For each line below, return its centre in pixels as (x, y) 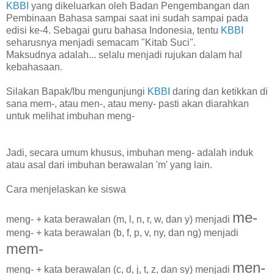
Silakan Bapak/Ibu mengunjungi (77, 91)
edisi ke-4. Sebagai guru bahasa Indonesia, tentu (113, 30)
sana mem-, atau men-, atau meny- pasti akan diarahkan (128, 103)
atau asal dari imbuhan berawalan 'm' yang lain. (109, 165)
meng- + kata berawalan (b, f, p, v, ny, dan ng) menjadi (122, 232)
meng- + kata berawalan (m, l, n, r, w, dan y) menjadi (119, 219)
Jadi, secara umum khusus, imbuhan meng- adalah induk (130, 152)
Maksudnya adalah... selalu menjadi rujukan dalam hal (124, 54)
